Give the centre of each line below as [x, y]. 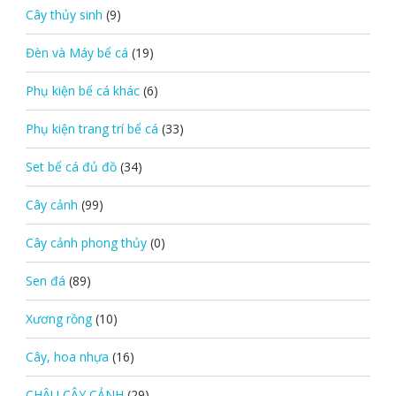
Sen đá [45, 280]
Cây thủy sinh [64, 14]
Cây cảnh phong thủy [86, 242]
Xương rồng [58, 318]
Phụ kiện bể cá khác [82, 90]
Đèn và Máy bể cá [76, 52]
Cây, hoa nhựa [67, 356]
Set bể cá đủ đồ [71, 166]
